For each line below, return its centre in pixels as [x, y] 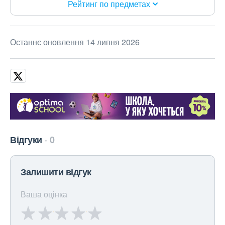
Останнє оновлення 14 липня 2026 [75, 42]
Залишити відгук [56, 172]
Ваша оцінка [44, 194]
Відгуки [26, 140]
